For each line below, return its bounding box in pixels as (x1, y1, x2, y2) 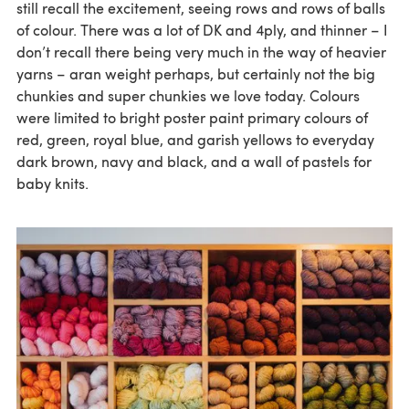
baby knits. (16, 173, 89, 193)
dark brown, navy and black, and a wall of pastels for (16, 152, 372, 171)
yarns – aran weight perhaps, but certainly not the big (16, 64, 375, 83)
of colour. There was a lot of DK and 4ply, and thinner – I (16, 20, 388, 39)
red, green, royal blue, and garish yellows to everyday (16, 130, 374, 149)
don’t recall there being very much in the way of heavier (16, 42, 386, 61)
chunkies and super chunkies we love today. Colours (16, 86, 360, 105)
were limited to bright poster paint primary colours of (16, 108, 368, 127)
